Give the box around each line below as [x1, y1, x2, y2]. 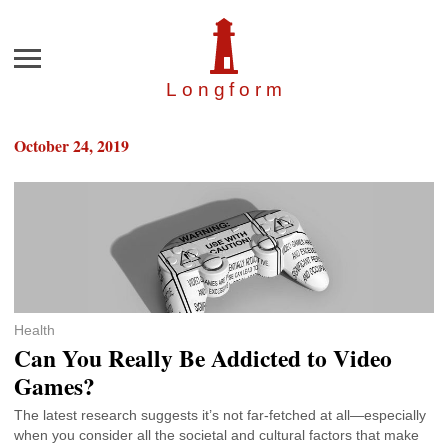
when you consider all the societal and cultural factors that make [14, 427, 419, 444]
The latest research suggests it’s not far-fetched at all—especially [14, 407, 426, 424]
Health [14, 322, 55, 339]
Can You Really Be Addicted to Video [14, 341, 392, 376]
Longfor [166, 79, 266, 101]
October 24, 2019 [14, 134, 129, 158]
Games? [14, 369, 95, 404]
